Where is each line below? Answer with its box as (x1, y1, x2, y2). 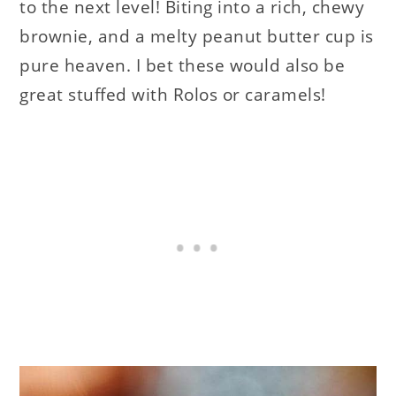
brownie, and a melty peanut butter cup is (19, 24, 374, 48)
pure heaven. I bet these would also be (19, 53, 346, 77)
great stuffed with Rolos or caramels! (19, 82, 326, 106)
